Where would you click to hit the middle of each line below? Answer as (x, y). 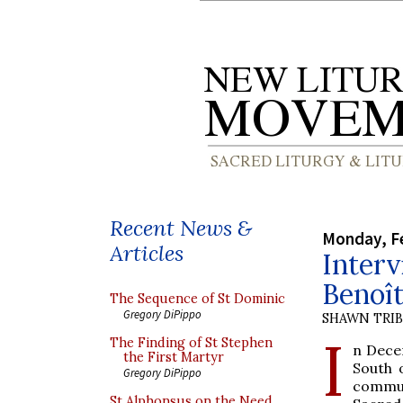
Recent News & (181, 228)
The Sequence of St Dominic (197, 299)
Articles (147, 253)
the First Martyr (174, 357)
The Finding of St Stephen (191, 343)
